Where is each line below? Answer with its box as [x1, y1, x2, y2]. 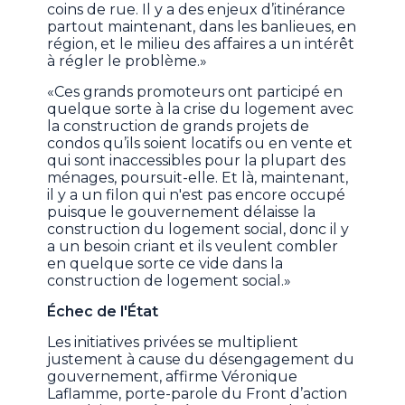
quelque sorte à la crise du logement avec [47, 100, 354, 118]
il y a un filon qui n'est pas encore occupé [47, 186, 346, 204]
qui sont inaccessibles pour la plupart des [47, 152, 346, 170]
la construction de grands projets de [47, 118, 310, 136]
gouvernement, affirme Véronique [47, 368, 298, 386]
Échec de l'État [47, 303, 159, 321]
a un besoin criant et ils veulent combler [47, 238, 339, 256]
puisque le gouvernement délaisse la [47, 203, 316, 221]
